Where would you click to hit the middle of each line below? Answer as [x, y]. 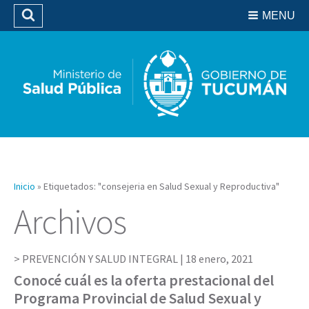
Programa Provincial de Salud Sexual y [138, 298]
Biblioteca [157, 33]
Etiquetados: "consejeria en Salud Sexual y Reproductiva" [161, 186]
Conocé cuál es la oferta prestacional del [144, 280]
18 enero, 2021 [219, 258]
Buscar [57, 29]
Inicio [24, 186]
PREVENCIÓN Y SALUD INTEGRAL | [104, 258]
